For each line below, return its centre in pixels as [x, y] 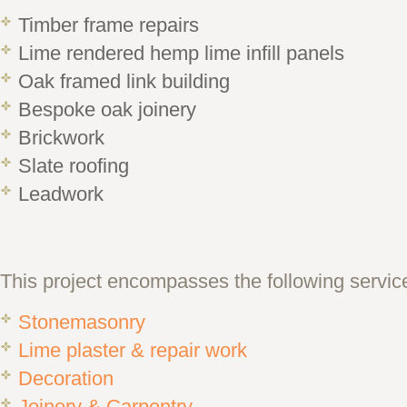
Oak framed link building [124, 82]
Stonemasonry [82, 323]
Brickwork [61, 138]
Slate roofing [74, 166]
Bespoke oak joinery [107, 110]
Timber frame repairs [109, 25]
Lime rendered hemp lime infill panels [181, 54]
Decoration [66, 379]
